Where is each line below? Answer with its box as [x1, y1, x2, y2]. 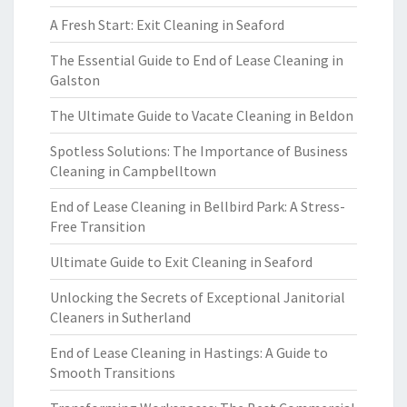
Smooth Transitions [50, 363, 175, 382]
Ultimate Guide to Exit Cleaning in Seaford [50, 253, 313, 271]
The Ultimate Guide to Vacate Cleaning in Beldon [50, 106, 353, 124]
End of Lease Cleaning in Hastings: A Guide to [50, 343, 328, 362]
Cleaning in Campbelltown [50, 162, 216, 180]
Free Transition [50, 217, 145, 235]
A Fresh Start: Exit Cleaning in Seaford [50, 15, 284, 34]
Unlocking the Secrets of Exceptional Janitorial [50, 288, 345, 306]
